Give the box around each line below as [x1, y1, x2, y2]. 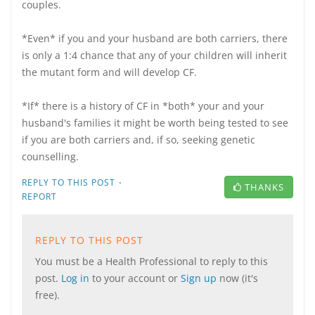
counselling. [22, 150, 79, 163]
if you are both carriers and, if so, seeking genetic [22, 133, 255, 146]
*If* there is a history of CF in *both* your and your [22, 99, 264, 112]
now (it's [219, 271, 258, 285]
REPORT [22, 191, 57, 202]
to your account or [92, 271, 181, 285]
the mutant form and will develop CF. [22, 65, 197, 79]
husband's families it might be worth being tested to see [22, 116, 288, 129]
